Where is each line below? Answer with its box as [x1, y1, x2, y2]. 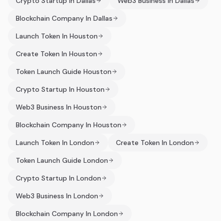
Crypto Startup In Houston [16, 85, 105, 94]
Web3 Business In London [16, 191, 98, 200]
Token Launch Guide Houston [16, 67, 111, 76]
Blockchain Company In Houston [16, 120, 121, 129]
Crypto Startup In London [16, 174, 101, 183]
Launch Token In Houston [16, 32, 98, 40]
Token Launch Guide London [16, 156, 108, 165]
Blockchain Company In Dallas [16, 14, 112, 23]
